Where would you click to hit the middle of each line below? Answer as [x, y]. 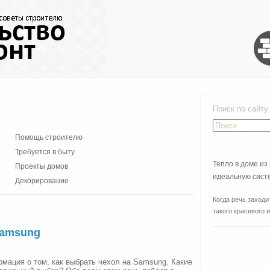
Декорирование [42, 181]
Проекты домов [42, 166]
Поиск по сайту [234, 109]
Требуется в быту [45, 152]
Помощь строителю [49, 137]
